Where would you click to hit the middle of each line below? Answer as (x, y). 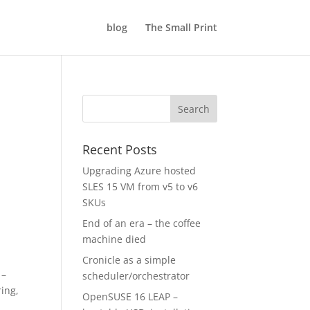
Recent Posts (120, 149)
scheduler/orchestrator (136, 276)
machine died (115, 239)
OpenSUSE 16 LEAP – (130, 297)
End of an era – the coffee (142, 223)
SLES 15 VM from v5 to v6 (140, 186)
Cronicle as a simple (129, 260)
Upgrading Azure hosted (139, 171)
